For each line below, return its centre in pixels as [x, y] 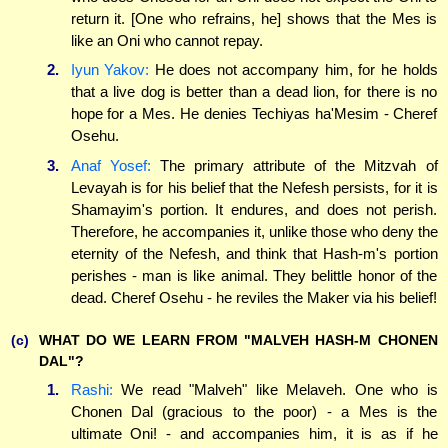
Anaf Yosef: [110, 165]
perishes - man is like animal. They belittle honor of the [254, 275]
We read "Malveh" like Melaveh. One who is [275, 390]
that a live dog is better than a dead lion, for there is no [254, 92]
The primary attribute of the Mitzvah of [294, 165]
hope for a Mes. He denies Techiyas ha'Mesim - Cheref [254, 114]
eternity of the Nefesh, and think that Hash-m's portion [254, 253]
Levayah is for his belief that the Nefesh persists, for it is [254, 187]
